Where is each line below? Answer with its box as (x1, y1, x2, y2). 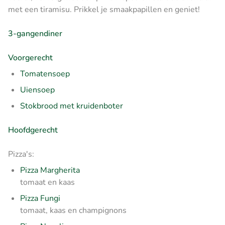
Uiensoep (20, 84, 55, 95)
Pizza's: (8, 148, 34, 160)
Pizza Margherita (20, 164, 80, 176)
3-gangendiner (8, 28, 62, 39)
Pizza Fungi (20, 192, 60, 204)
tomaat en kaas (20, 176, 75, 188)
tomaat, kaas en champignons (20, 204, 127, 216)
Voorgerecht (8, 52, 53, 63)
